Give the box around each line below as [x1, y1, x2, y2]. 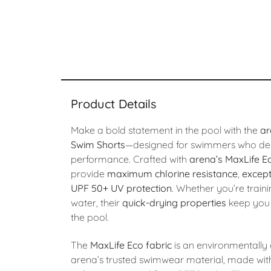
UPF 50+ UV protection [70, 182, 172, 194]
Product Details [70, 96, 156, 111]
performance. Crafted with [70, 153, 189, 165]
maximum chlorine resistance [106, 168, 238, 180]
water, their [70, 197, 122, 209]
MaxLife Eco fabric [90, 239, 172, 252]
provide [70, 168, 107, 180]
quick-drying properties [122, 197, 226, 209]
